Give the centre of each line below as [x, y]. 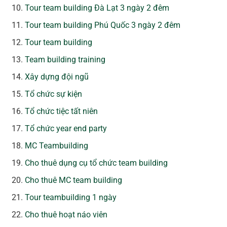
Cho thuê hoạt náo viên [66, 215]
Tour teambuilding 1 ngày [71, 198]
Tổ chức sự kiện [54, 94]
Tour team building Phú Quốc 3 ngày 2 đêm [103, 25]
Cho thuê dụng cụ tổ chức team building [97, 163]
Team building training [65, 60]
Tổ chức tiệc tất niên [62, 111]
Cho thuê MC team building [74, 180]
